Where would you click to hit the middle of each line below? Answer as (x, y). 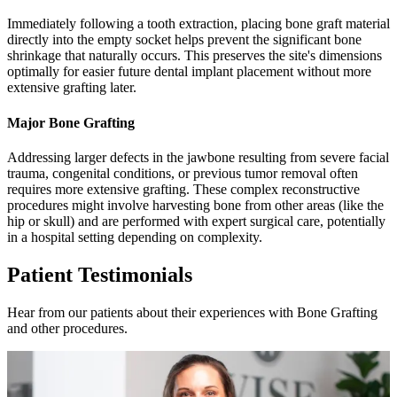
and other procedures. (67, 328)
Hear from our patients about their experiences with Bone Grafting (192, 312)
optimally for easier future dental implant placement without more (189, 72)
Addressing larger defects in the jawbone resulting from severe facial (198, 158)
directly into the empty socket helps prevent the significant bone (184, 40)
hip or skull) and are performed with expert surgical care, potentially (196, 222)
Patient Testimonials (100, 274)
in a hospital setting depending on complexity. (135, 237)
